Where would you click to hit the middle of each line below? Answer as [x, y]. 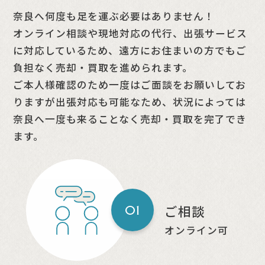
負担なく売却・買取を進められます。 [103, 67]
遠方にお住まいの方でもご [183, 50]
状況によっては [210, 101]
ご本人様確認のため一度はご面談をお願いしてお [130, 84]
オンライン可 [196, 230]
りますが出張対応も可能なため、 [93, 101]
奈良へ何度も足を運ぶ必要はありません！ [114, 16]
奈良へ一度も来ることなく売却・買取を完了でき [130, 119]
